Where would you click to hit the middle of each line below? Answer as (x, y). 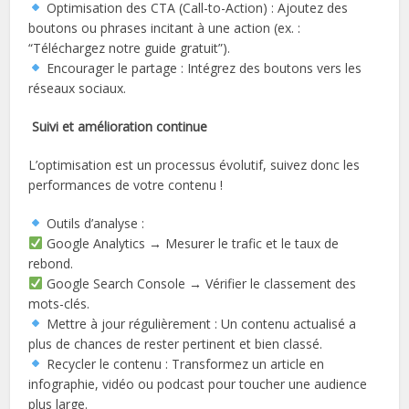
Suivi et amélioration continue (120, 126)
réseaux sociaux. (78, 88)
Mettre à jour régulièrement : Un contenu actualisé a (200, 323)
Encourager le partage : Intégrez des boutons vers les (203, 68)
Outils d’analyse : (94, 223)
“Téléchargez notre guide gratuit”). (130, 47)
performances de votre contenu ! (126, 184)
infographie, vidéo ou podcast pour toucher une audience (198, 383)
